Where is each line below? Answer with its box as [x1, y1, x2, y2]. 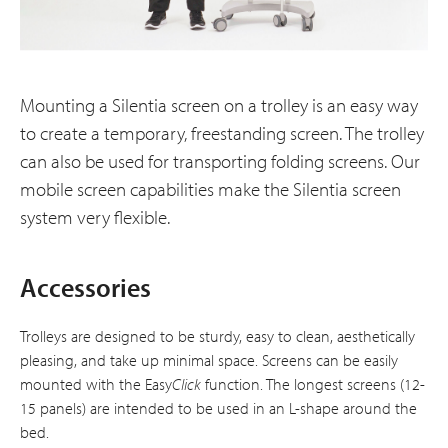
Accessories [20, 270, 151, 304]
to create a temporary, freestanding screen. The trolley [20, 120, 424, 145]
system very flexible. [20, 204, 170, 229]
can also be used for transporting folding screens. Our [20, 148, 420, 173]
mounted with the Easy [20, 373, 172, 394]
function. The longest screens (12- [201, 373, 425, 394]
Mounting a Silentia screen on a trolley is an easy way [20, 92, 418, 117]
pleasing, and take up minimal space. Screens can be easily [20, 349, 398, 370]
